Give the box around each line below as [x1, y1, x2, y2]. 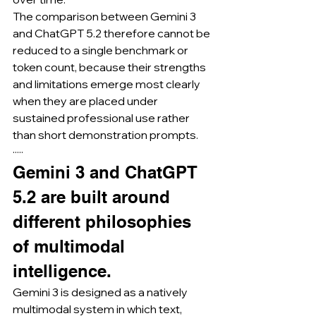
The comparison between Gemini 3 [13, 9, 198, 23]
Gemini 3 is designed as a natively [13, 285, 190, 299]
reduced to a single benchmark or [13, 43, 190, 57]
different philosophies [13, 212, 196, 231]
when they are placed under [13, 94, 160, 108]
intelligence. [13, 261, 111, 281]
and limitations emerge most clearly [13, 77, 202, 91]
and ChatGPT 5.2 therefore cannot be [13, 26, 212, 40]
